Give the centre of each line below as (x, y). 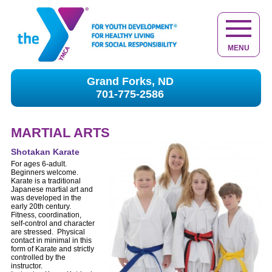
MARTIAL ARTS (60, 132)
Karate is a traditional (46, 181)
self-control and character (53, 223)
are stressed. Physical (48, 232)
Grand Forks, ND (130, 81)
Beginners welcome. (45, 172)
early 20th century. (41, 206)
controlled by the (38, 257)
